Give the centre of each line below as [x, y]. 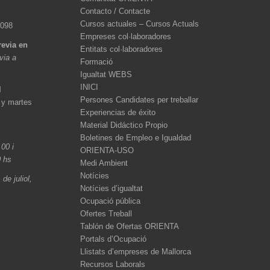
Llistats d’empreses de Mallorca [135, 251]
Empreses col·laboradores [125, 36]
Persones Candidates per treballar [139, 99]
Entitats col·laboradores [121, 49]
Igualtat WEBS [106, 74]
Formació [96, 61]
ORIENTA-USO [107, 150]
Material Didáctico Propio [124, 125]
